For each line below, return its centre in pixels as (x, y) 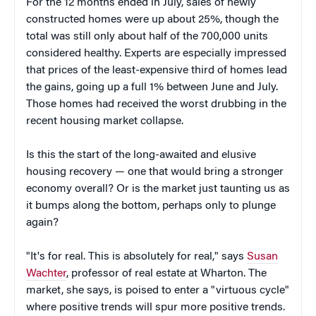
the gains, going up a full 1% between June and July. (152, 87)
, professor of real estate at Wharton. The (166, 273)
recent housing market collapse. (105, 121)
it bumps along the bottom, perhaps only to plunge (151, 206)
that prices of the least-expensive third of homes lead (157, 70)
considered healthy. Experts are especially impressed (156, 53)
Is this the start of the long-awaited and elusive (141, 155)
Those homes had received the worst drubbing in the (156, 104)
